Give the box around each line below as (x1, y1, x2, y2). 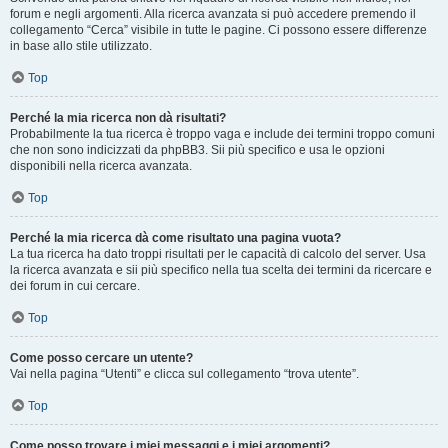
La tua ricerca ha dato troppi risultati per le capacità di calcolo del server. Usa (10, 247, 426, 261)
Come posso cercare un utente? (10, 351, 193, 365)
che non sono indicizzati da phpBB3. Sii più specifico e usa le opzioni (10, 143, 385, 157)
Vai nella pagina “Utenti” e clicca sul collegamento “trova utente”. (10, 367, 359, 381)
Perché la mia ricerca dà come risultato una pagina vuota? (10, 231, 341, 245)
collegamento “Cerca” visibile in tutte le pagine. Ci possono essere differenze (10, 23, 427, 37)
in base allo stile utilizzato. (10, 39, 152, 53)
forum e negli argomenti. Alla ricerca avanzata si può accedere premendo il (10, 7, 416, 21)
